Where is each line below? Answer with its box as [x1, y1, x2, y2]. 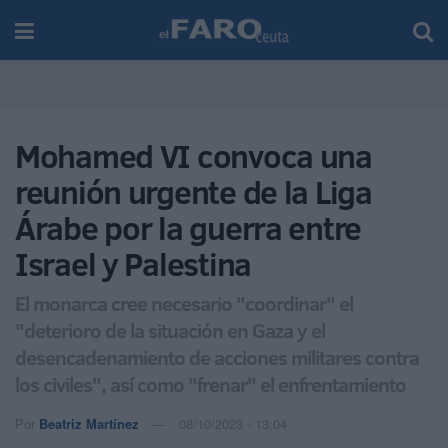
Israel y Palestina [15, 242, 251, 286]
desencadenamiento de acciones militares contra [15, 342, 419, 371]
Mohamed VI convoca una [15, 134, 372, 178]
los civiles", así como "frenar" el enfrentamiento [15, 369, 406, 398]
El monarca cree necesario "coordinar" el [15, 288, 353, 317]
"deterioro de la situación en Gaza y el [15, 315, 325, 344]
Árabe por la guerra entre [15, 206, 361, 250]
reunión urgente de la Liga [15, 170, 372, 214]
